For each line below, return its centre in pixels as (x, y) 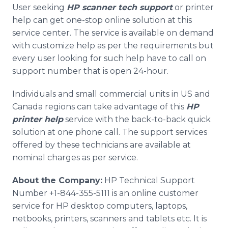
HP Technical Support (149, 180)
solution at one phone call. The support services (110, 132)
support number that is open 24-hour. (90, 71)
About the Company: (57, 180)
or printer (193, 7)
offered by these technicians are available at (102, 145)
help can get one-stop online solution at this (102, 20)
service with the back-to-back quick (137, 119)
